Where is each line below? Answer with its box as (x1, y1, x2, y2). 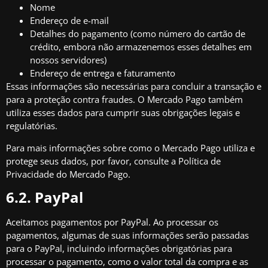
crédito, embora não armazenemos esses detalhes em (30, 41, 252, 53)
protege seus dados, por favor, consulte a (6, 154, 178, 167)
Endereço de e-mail (30, 14, 109, 27)
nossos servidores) (30, 54, 106, 66)
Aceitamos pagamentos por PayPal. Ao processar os (6, 215, 218, 228)
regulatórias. (6, 120, 57, 132)
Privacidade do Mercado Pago (6, 167, 128, 180)
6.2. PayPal (6, 187, 83, 207)
